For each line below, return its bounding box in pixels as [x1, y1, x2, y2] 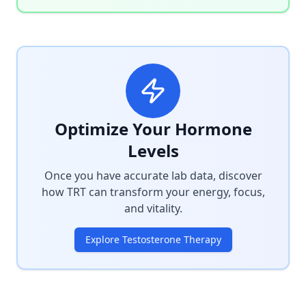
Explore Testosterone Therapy [85, 233, 221, 246]
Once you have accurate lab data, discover [44, 168, 262, 183]
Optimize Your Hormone [54, 117, 252, 140]
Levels [127, 139, 179, 162]
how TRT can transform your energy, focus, [41, 184, 265, 199]
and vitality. [124, 201, 182, 216]
